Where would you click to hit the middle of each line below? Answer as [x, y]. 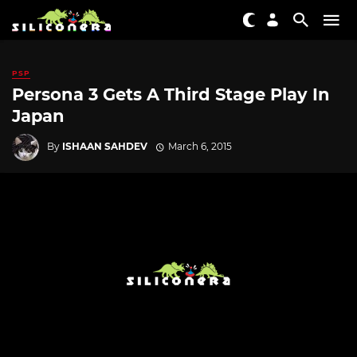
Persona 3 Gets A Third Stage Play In [171, 95]
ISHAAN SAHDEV [105, 146]
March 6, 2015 [200, 146]
